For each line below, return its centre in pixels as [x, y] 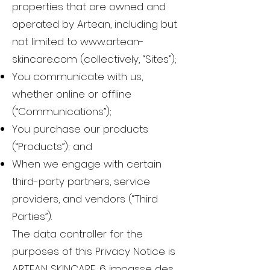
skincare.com [45, 59]
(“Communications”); [62, 112]
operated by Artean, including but [95, 24]
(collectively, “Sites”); [127, 59]
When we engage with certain [87, 164]
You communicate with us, [77, 77]
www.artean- [112, 42]
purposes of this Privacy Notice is [94, 252]
